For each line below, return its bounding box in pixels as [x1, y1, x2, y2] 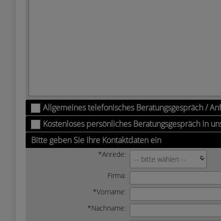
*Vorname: [93, 187, 126, 196]
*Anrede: [98, 149, 126, 159]
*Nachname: [87, 203, 126, 213]
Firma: [108, 171, 126, 180]
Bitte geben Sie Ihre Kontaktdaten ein [31, 135, 161, 146]
